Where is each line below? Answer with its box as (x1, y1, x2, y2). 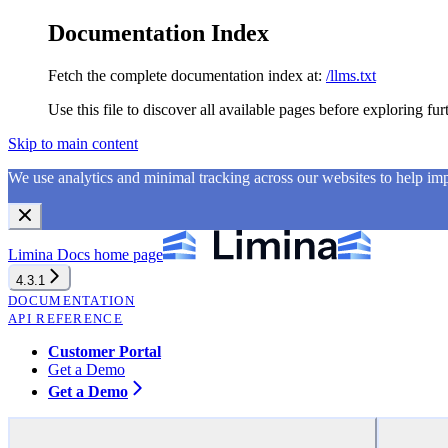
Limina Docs (8, 245, 90, 263)
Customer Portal (48, 342, 161, 360)
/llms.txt (326, 66, 376, 84)
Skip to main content (8, 134, 138, 152)
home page (90, 245, 163, 263)
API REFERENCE (8, 310, 123, 326)
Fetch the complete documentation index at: (48, 66, 322, 84)
